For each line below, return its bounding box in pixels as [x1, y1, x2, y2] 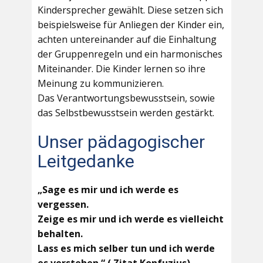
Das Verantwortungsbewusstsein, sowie [38, 92, 215, 105]
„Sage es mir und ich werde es [38, 183, 178, 197]
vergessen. [38, 198, 89, 211]
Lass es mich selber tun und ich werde [38, 242, 215, 255]
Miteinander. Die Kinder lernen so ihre [38, 62, 205, 76]
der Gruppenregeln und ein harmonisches [38, 48, 222, 61]
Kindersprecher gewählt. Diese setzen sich [38, 4, 223, 17]
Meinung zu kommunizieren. [38, 77, 164, 90]
